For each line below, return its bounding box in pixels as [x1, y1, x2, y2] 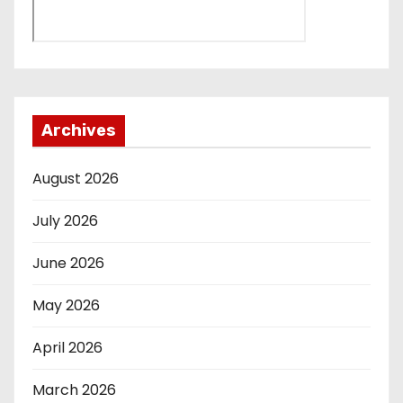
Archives [41, 121, 116, 141]
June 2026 [32, 253, 104, 274]
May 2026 [32, 295, 100, 317]
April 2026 [32, 337, 103, 359]
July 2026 [32, 210, 98, 232]
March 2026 [32, 380, 116, 401]
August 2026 [32, 168, 119, 190]
